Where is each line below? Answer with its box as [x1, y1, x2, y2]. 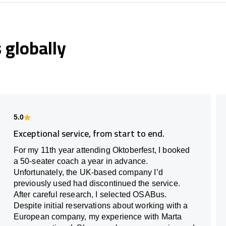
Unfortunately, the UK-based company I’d [13, 168, 163, 177]
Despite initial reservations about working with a [13, 201, 188, 210]
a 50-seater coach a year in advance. [13, 157, 148, 166]
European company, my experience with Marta [13, 212, 182, 221]
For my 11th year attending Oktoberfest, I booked [13, 146, 190, 155]
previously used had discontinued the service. [13, 179, 180, 188]
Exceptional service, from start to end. [13, 125, 164, 142]
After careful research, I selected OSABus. [13, 190, 167, 199]
